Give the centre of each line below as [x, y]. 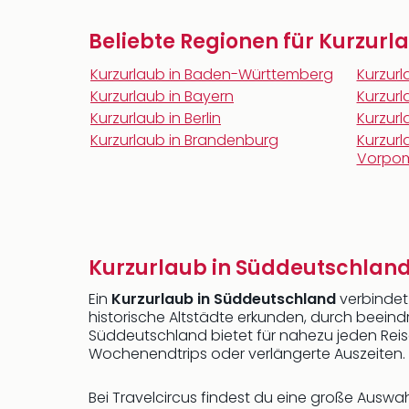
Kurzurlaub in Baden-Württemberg [212, 74]
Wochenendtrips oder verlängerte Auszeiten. [247, 354]
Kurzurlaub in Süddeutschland [224, 299]
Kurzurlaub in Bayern [162, 96]
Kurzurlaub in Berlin [156, 118]
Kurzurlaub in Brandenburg [184, 140]
